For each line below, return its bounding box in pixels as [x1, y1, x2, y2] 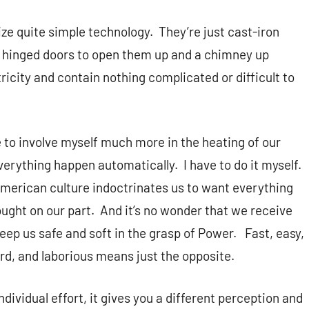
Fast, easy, [245, 225, 304, 241]
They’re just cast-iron [159, 23, 279, 40]
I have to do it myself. [183, 157, 301, 173]
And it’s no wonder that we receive [100, 202, 292, 219]
